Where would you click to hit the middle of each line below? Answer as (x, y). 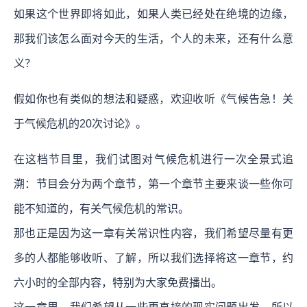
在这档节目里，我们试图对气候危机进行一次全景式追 (153, 159)
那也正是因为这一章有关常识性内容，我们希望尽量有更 (153, 233)
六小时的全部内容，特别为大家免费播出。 (118, 282)
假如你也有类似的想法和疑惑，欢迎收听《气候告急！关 (153, 99)
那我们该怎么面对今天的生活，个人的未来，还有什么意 (153, 38)
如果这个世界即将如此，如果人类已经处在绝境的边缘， (153, 14)
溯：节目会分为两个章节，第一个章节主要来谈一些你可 (153, 184)
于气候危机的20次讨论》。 (80, 123)
